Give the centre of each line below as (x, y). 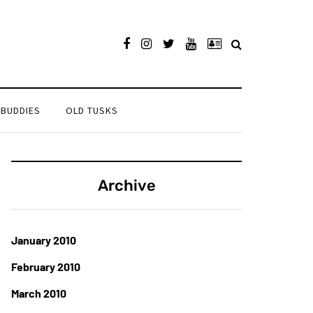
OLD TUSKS (92, 110)
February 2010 (46, 267)
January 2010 (44, 240)
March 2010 (39, 293)
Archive (126, 185)
